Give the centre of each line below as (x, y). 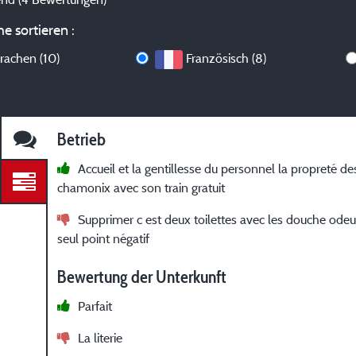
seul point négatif (104, 239)
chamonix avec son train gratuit (141, 188)
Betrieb (82, 140)
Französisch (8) (226, 58)
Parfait (95, 306)
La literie (101, 338)
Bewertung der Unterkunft (142, 277)
